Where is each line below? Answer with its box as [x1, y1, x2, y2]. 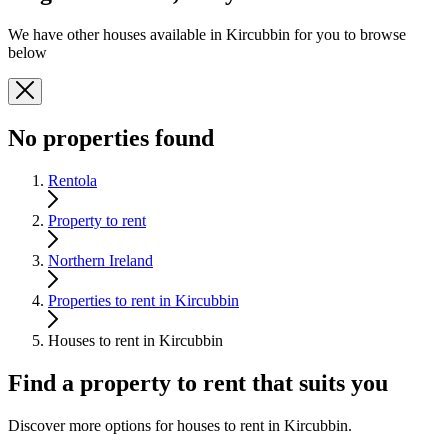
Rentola [48, 172, 97, 190]
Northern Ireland [48, 252, 153, 270]
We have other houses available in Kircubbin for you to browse [8, 26, 406, 44]
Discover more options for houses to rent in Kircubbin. [8, 416, 352, 434]
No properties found [8, 125, 214, 152]
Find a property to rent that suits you [8, 370, 388, 397]
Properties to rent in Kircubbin [48, 292, 239, 310]
